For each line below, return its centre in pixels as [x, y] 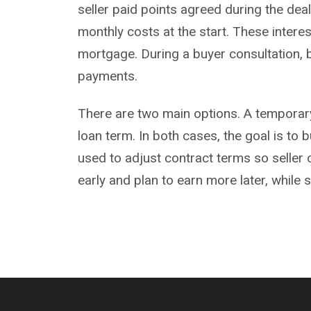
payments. [108, 76]
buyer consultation [246, 54]
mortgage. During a [135, 54]
